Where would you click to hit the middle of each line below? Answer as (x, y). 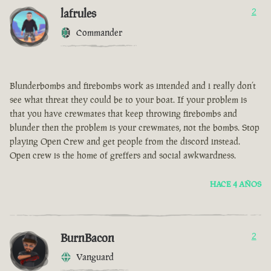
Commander (99, 33)
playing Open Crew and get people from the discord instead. (125, 142)
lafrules (78, 14)
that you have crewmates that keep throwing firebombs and (123, 114)
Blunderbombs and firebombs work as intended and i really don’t (133, 86)
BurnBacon (87, 238)
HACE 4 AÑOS (236, 184)
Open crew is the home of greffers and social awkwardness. (123, 155)
